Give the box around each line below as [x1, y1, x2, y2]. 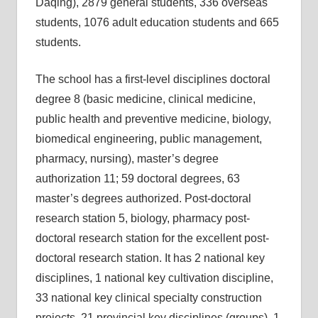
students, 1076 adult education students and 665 [35, 16, 279, 28]
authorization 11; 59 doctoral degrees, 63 [35, 172, 240, 185]
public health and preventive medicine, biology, [35, 113, 271, 125]
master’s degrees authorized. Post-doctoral [35, 192, 251, 204]
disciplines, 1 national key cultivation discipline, [35, 272, 273, 284]
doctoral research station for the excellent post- [35, 232, 269, 244]
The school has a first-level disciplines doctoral [35, 73, 270, 85]
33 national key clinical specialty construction [35, 292, 262, 304]
